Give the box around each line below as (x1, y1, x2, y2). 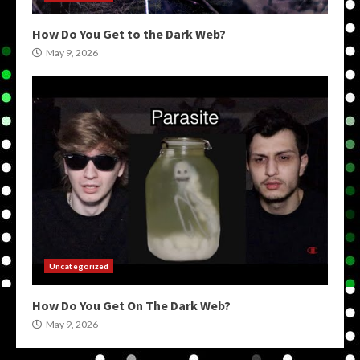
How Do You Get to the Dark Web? (32, 26, 226, 43)
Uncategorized (49, 261, 109, 272)
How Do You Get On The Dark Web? (32, 297, 231, 314)
